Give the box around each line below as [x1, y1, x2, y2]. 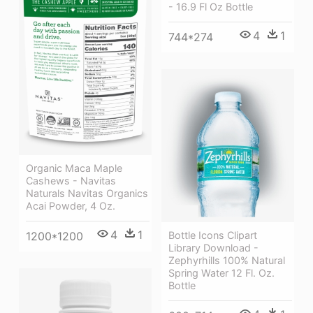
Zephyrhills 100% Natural [168, 254, 285, 267]
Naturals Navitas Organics [26, 187, 148, 200]
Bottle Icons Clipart [168, 229, 257, 242]
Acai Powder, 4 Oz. [26, 200, 115, 212]
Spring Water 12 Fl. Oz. [168, 267, 275, 279]
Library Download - [168, 242, 259, 254]
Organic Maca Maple [26, 162, 122, 175]
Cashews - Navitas [26, 175, 116, 187]
